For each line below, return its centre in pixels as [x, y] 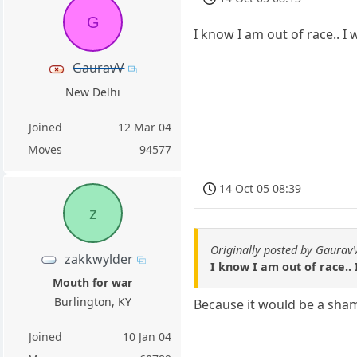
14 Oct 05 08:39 [261, 189]
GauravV [99, 68]
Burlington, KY [92, 301]
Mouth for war [93, 282]
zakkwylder [98, 259]
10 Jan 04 [147, 336]
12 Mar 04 [145, 127]
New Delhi [92, 92]
